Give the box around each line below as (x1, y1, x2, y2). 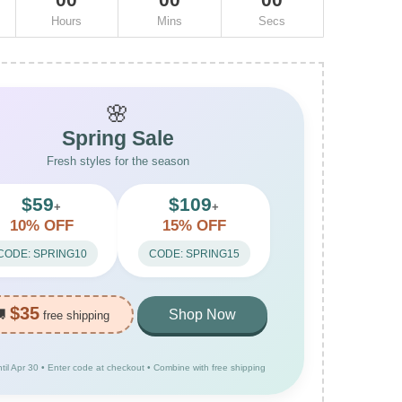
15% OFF (162, 217, 226, 235)
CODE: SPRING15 (148, 248, 240, 260)
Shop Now (169, 307, 236, 323)
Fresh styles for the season (46, 154, 189, 169)
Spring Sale (61, 127, 174, 151)
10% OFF (9, 217, 74, 235)
